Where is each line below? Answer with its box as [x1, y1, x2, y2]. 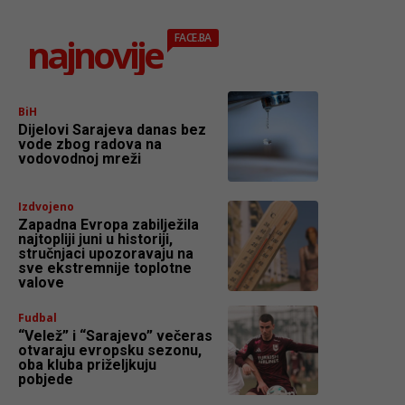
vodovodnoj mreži [18, 149, 141, 167]
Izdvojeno [18, 198, 74, 214]
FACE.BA [174, 30, 212, 46]
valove [18, 273, 64, 291]
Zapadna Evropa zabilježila [18, 215, 199, 233]
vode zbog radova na [18, 135, 162, 153]
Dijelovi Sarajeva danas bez [18, 120, 206, 138]
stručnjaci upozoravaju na [18, 244, 193, 262]
